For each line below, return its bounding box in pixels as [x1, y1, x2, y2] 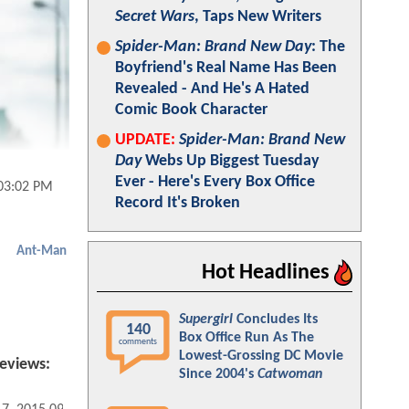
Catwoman [257, 367, 322, 382]
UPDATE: [115, 131, 175, 149]
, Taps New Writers [194, 8, 321, 26]
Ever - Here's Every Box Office [115, 173, 315, 191]
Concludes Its [233, 312, 318, 327]
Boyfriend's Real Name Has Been [115, 59, 337, 77]
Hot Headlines [202, 262, 334, 284]
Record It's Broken [115, 194, 240, 212]
